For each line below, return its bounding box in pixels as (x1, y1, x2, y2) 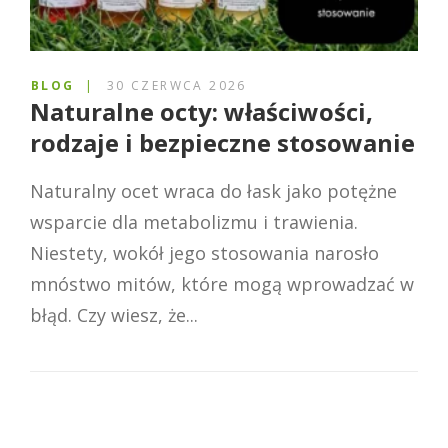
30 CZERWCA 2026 (106, 77, 247, 95)
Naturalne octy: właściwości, (30, 95, 373, 129)
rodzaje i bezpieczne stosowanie (30, 126, 415, 160)
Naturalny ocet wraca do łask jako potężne (30, 179, 397, 204)
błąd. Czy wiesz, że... (30, 303, 198, 328)
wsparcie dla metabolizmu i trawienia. (30, 210, 358, 235)
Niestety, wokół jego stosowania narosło (30, 241, 379, 266)
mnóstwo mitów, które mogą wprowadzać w (30, 272, 414, 297)
